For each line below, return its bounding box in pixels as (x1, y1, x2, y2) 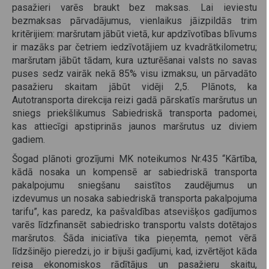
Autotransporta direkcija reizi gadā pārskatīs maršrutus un (12, 94, 257, 106)
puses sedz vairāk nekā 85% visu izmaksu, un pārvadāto (12, 67, 257, 79)
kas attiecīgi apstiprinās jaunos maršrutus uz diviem (12, 120, 257, 132)
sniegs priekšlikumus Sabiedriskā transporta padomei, (12, 107, 257, 119)
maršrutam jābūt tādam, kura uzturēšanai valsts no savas (12, 54, 257, 66)
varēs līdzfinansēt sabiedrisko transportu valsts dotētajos (12, 219, 257, 231)
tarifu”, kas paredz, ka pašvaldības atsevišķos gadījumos (12, 205, 257, 217)
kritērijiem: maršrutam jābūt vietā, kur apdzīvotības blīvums (12, 28, 257, 40)
